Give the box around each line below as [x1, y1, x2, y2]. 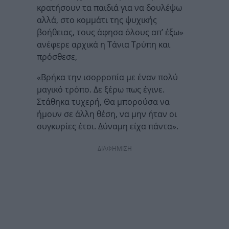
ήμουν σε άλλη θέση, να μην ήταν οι [37, 108, 177, 120]
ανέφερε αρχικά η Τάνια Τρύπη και [37, 39, 170, 50]
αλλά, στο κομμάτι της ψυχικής [37, 14, 157, 26]
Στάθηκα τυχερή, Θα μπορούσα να [37, 96, 170, 107]
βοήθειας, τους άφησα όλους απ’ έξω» [37, 27, 184, 38]
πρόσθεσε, [37, 51, 77, 62]
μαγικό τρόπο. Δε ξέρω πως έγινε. [37, 84, 165, 95]
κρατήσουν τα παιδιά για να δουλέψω [37, 2, 182, 13]
